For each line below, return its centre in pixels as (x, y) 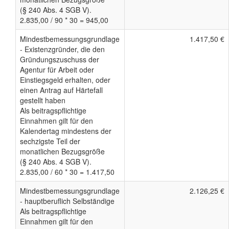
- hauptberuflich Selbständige (67, 201)
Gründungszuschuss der (60, 60)
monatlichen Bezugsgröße (62, 152)
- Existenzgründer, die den (62, 49)
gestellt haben (43, 100)
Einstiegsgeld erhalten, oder (65, 80)
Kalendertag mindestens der (66, 131)
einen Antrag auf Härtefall (61, 90)
